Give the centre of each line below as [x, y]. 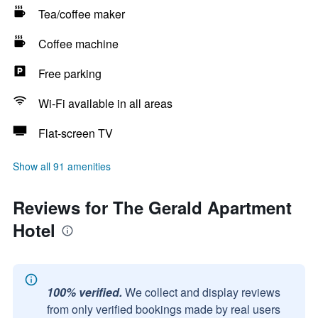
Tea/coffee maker [82, 14]
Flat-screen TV [76, 133]
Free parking [70, 73]
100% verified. [84, 292]
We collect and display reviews [203, 292]
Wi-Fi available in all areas [105, 103]
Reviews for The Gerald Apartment [152, 207]
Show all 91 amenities [62, 166]
